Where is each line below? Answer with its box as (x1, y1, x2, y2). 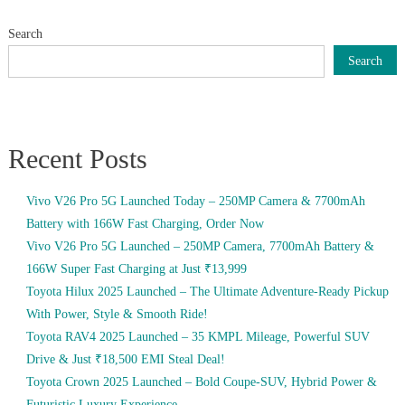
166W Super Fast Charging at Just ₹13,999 (25, 262, 247, 277)
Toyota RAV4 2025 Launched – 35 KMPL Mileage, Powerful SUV (25, 330, 370, 344)
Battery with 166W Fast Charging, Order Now (25, 217, 264, 231)
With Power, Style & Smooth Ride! (25, 307, 208, 322)
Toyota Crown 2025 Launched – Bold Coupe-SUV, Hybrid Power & (25, 375, 377, 390)
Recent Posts (7, 144, 147, 174)
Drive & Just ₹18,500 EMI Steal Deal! (25, 353, 225, 367)
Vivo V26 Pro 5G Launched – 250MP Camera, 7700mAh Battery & (25, 240, 374, 254)
